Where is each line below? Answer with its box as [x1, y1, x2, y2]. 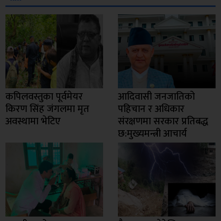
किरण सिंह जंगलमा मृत [5, 101, 90, 118]
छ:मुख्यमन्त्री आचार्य [118, 125, 187, 143]
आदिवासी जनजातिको [118, 88, 195, 106]
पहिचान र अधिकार [118, 101, 184, 118]
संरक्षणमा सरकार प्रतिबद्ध [118, 113, 208, 130]
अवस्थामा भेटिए [5, 113, 61, 130]
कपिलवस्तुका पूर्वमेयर [5, 88, 83, 106]
